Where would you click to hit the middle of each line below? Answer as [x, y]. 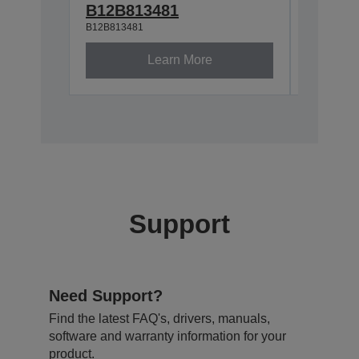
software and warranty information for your [167, 336]
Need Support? [106, 295]
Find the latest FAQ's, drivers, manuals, [159, 318]
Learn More [179, 60]
